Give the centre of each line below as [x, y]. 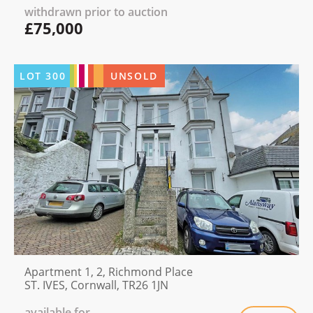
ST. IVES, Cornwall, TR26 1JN [96, 285]
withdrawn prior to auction [96, 12]
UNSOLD [134, 75]
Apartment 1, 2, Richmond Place [109, 272]
